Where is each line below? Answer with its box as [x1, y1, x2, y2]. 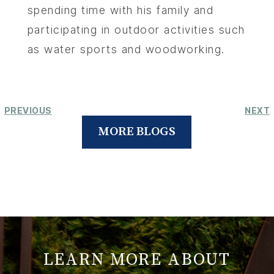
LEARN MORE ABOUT [43, 249, 231, 271]
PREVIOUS [4, 105, 52, 116]
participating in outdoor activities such [27, 23, 245, 37]
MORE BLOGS [98, 124, 176, 140]
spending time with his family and [27, 4, 214, 17]
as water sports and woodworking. [27, 43, 225, 56]
